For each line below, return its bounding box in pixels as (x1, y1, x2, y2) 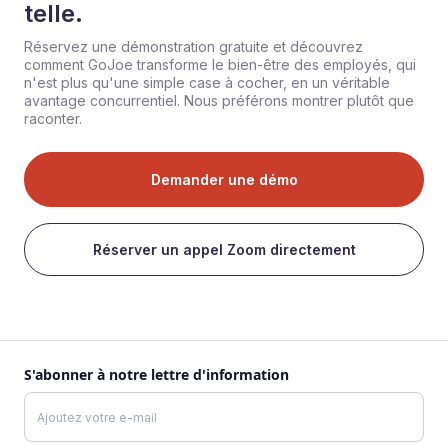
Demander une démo (150, 171, 298, 189)
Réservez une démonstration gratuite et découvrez (24, 38, 363, 56)
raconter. (24, 110, 82, 128)
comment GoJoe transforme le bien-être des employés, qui (24, 56, 416, 74)
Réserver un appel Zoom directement (92, 241, 356, 259)
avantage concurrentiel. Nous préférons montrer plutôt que (24, 92, 414, 110)
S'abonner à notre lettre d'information (24, 365, 289, 385)
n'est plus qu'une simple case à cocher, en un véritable (24, 74, 390, 92)
